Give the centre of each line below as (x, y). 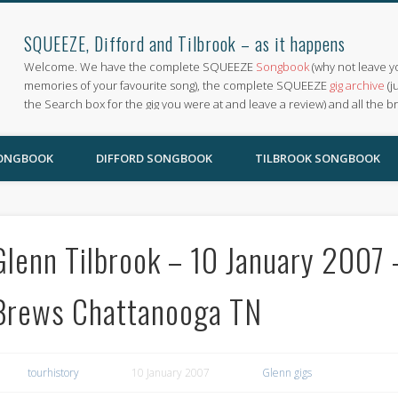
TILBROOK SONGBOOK (318, 158)
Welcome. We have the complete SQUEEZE (140, 67)
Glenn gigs (287, 372)
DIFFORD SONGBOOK (154, 158)
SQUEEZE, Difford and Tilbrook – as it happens (185, 44)
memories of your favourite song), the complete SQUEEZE (177, 85)
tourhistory (53, 372)
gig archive (358, 85)
